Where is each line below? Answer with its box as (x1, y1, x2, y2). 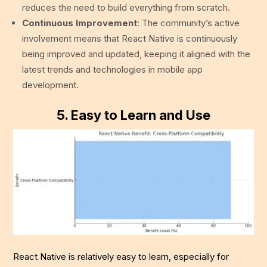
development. (22, 79, 79, 91)
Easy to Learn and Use (71, 107, 210, 123)
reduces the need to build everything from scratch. (22, 2, 231, 14)
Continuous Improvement (22, 17, 138, 29)
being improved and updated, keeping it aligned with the (22, 48, 251, 60)
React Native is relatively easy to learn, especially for (13, 251, 229, 263)
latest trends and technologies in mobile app (22, 64, 203, 76)
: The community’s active (137, 17, 240, 29)
